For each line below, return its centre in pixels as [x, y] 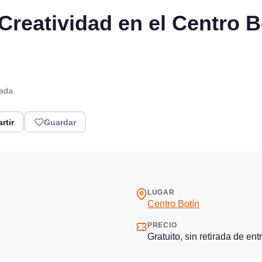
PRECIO [162, 225]
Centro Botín [173, 204]
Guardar [60, 122]
